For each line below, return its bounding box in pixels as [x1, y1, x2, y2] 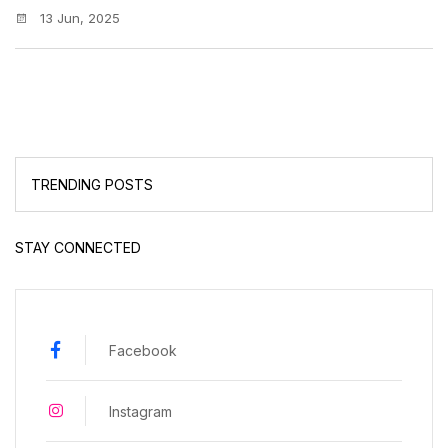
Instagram [109, 402, 172, 420]
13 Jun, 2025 [36, 10, 120, 27]
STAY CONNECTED [15, 239, 141, 257]
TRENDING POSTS [31, 176, 153, 194]
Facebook [109, 341, 177, 359]
